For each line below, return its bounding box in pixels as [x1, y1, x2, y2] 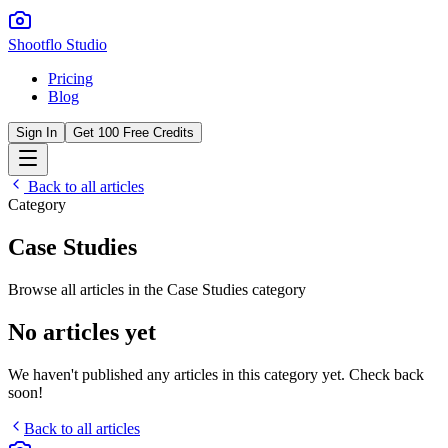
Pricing [48, 70, 93, 87]
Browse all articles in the [8, 280, 167, 298]
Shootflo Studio [8, 36, 107, 53]
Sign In [16, 125, 57, 140]
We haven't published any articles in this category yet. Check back [8, 365, 424, 383]
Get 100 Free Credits [73, 125, 194, 140]
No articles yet [8, 318, 156, 345]
